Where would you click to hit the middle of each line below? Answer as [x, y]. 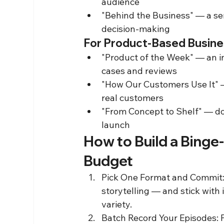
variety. [117, 204]
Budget [108, 160]
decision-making [136, 28]
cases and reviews [139, 70]
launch [116, 124]
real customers [133, 97]
